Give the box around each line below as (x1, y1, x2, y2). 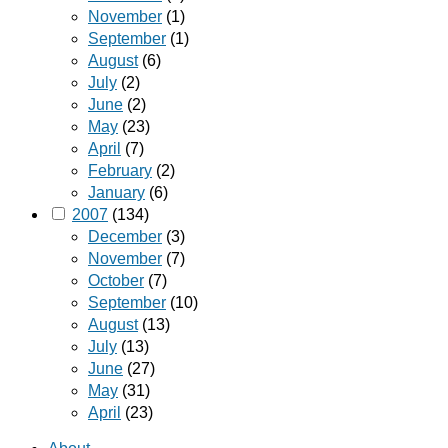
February (88, 161, 152, 179)
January (88, 183, 145, 201)
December (88, 227, 162, 245)
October (88, 271, 144, 289)
